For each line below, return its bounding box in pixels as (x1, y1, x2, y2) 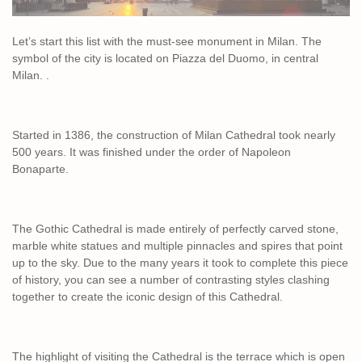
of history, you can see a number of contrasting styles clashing (12, 273, 330, 287)
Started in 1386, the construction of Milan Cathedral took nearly (12, 128, 335, 142)
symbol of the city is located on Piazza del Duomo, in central (12, 52, 318, 65)
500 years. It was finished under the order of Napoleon (12, 145, 291, 159)
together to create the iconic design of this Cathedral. (12, 290, 286, 304)
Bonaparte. (12, 162, 72, 176)
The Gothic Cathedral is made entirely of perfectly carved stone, (12, 222, 339, 236)
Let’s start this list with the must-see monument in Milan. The (12, 35, 322, 48)
